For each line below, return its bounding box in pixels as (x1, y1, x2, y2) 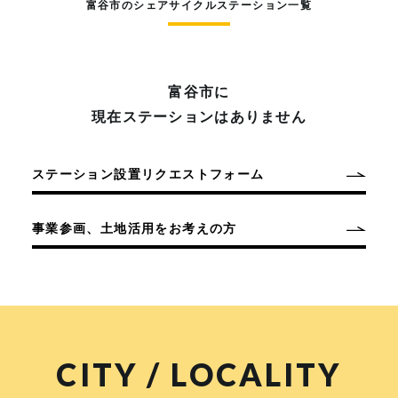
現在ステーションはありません (92, 109, 306, 124)
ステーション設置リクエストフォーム (31, 167, 265, 181)
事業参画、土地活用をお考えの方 (31, 221, 237, 235)
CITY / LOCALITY (56, 355, 342, 393)
